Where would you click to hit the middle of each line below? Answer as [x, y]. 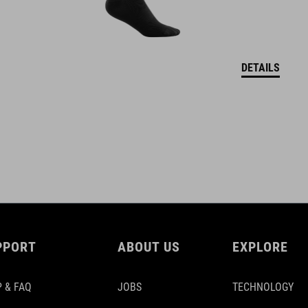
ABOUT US [149, 247]
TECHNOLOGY [263, 287]
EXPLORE [260, 247]
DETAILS [260, 68]
